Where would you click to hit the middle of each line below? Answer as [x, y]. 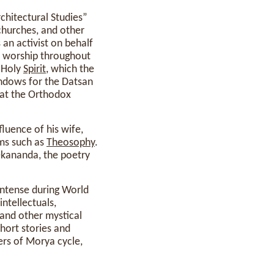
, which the [70, 69]
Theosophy [71, 143]
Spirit [35, 69]
